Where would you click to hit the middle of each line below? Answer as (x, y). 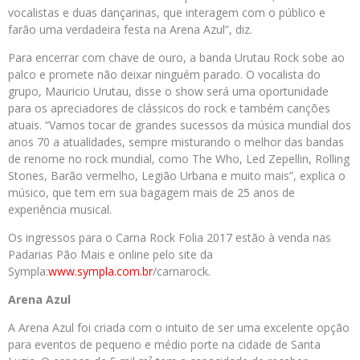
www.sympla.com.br (100, 271)
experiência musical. (60, 209)
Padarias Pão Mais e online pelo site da (110, 254)
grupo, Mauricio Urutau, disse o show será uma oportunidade (168, 91)
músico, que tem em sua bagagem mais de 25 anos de (151, 192)
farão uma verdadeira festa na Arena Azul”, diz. (130, 29)
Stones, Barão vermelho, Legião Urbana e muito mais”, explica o (177, 176)
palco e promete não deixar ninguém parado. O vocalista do (164, 74)
